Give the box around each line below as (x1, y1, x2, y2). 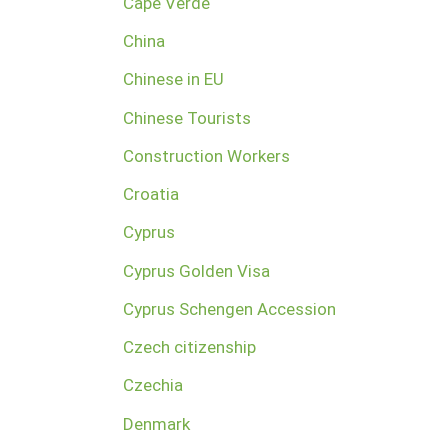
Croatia (122, 184, 179, 205)
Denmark (122, 413, 190, 434)
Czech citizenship (122, 337, 256, 358)
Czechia (122, 375, 183, 396)
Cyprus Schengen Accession (122, 298, 336, 319)
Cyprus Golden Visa (122, 260, 270, 281)
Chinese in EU (122, 69, 224, 90)
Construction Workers (122, 145, 290, 166)
